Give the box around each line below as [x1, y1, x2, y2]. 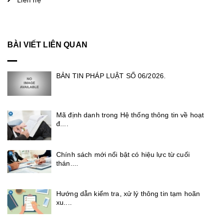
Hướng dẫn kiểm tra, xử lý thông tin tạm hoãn [56, 189, 200, 197]
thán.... [56, 159, 79, 167]
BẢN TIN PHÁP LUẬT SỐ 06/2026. [56, 71, 166, 80]
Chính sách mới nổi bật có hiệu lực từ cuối [56, 150, 190, 158]
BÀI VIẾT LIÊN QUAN [7, 40, 88, 49]
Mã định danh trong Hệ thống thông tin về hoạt [56, 110, 204, 119]
